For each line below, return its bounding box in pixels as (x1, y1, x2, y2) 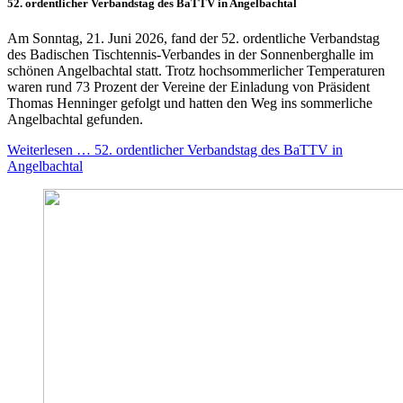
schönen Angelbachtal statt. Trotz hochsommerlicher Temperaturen (7, 62, 385, 78)
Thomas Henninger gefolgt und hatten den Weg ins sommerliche (7, 94, 372, 111)
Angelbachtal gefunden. (7, 111, 143, 127)
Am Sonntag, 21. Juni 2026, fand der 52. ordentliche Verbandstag (7, 30, 380, 46)
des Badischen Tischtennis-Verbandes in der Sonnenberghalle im (7, 46, 373, 62)
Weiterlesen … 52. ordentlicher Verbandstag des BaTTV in (7, 141, 343, 157)
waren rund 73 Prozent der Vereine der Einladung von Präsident (7, 78, 370, 94)
